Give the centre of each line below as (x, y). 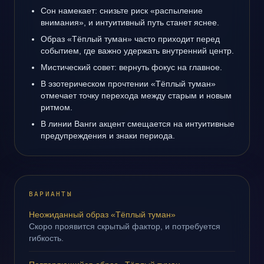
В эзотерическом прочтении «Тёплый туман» (128, 84)
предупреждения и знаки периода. (108, 136)
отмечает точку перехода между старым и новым (136, 95)
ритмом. (57, 107)
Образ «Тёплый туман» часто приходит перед (130, 39)
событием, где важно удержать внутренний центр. (137, 51)
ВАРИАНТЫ (51, 194)
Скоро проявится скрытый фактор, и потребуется (125, 226)
